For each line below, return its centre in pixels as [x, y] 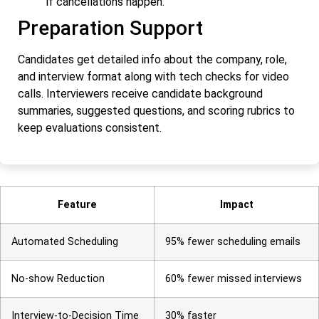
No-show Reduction [58, 279]
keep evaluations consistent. [90, 127]
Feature [77, 205]
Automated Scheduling [65, 242]
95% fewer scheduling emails [233, 242]
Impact [236, 205]
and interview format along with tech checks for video [153, 76]
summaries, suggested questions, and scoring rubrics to [156, 110]
